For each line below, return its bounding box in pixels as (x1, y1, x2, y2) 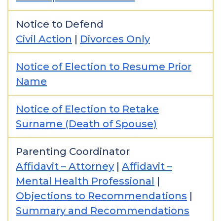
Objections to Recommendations (16, 190, 187, 202)
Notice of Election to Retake (16, 103, 159, 115)
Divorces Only (80, 33, 150, 45)
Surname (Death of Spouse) (16, 118, 157, 130)
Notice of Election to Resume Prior (16, 61, 191, 73)
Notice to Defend (16, 18, 104, 30)
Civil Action (16, 33, 72, 45)
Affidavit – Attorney (16, 160, 114, 172)
